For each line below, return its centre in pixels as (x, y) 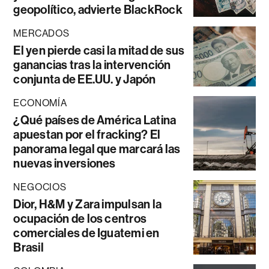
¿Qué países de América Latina (95, 120)
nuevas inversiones (65, 164)
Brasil (29, 248)
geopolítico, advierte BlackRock (98, 10)
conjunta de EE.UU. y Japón (85, 80)
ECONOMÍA (40, 103)
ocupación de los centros (80, 219)
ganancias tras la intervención (92, 65)
